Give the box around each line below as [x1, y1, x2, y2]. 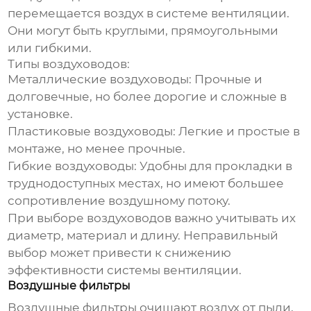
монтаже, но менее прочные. [8, 142, 186, 156]
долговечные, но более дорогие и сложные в [8, 90, 287, 104]
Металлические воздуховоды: [8, 72, 192, 87]
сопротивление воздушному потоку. [8, 194, 231, 208]
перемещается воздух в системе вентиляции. [8, 6, 290, 21]
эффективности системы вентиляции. [8, 263, 242, 278]
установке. [8, 107, 74, 121]
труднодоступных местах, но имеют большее [8, 176, 285, 191]
